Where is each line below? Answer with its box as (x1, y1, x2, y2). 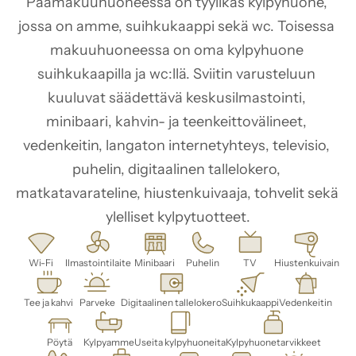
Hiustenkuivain (273, 257, 339, 269)
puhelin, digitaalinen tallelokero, (72, 161, 281, 178)
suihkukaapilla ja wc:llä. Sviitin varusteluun (37, 65, 315, 83)
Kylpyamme (83, 336, 134, 348)
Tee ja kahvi (24, 296, 73, 308)
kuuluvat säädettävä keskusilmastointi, (47, 89, 306, 106)
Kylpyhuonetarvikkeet (225, 336, 321, 348)
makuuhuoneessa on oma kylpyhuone (49, 41, 304, 59)
